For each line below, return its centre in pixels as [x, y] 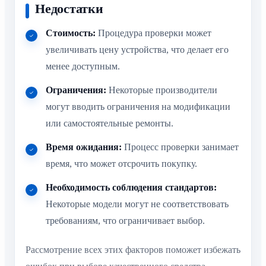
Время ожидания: [84, 147]
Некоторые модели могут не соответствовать [137, 204]
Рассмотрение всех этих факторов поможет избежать [133, 250]
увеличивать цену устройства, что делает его [137, 50]
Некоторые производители [162, 90]
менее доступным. [83, 66]
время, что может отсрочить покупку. [121, 164]
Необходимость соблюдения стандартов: [131, 188]
